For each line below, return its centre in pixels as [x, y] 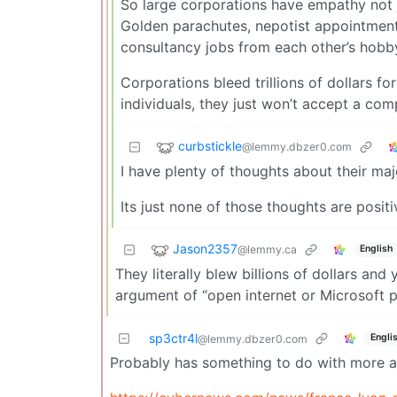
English [376, 249]
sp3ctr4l [173, 338]
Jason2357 [205, 248]
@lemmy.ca [267, 249]
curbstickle [210, 145]
